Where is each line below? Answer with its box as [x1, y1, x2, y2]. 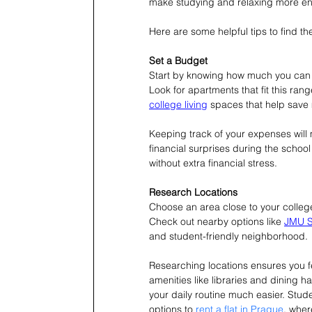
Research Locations [149, 185, 237, 198]
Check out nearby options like [149, 214, 284, 228]
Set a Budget [149, 54, 208, 67]
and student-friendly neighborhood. [149, 229, 308, 242]
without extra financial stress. [149, 156, 277, 169]
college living [149, 97, 208, 111]
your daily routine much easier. [149, 288, 288, 301]
